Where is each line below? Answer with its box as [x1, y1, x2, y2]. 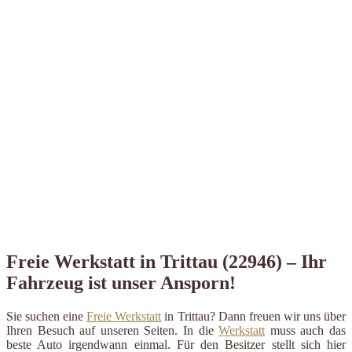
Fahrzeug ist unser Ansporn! [6, 272, 236, 293]
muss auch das [265, 323, 346, 337]
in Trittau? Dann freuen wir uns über [161, 309, 346, 323]
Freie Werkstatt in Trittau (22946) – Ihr [6, 251, 327, 272]
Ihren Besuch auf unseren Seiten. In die [6, 323, 219, 337]
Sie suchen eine [6, 309, 87, 323]
